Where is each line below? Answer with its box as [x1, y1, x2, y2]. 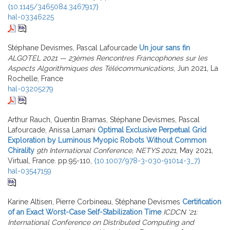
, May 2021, [176, 146, 213, 155]
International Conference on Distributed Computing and [8, 218, 194, 227]
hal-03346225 [8, 13, 54, 22]
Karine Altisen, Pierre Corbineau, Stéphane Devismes [8, 198, 180, 206]
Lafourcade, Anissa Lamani [8, 126, 95, 135]
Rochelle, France [8, 74, 63, 83]
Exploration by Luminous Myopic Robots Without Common [8, 136, 206, 145]
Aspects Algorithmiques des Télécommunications [8, 64, 174, 73]
